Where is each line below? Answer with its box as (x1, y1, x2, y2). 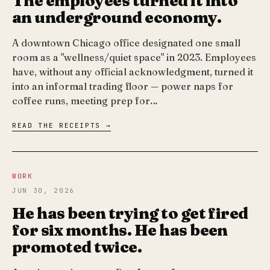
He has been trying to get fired (12, 204, 248, 224)
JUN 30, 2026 (12, 186, 75, 195)
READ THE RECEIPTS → (12, 121, 111, 130)
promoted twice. (12, 237, 142, 257)
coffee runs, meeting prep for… (12, 95, 158, 107)
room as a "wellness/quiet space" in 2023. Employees (12, 51, 256, 64)
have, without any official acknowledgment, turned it (12, 66, 253, 78)
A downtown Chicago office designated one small (12, 37, 240, 49)
